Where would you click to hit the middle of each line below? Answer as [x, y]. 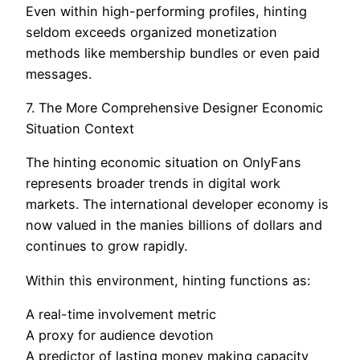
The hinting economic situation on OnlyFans [164, 163]
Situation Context [80, 129]
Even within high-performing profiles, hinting [166, 11]
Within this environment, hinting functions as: [168, 280]
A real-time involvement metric [121, 314]
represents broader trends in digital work [153, 184]
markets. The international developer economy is [177, 205]
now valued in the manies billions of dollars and [174, 225]
